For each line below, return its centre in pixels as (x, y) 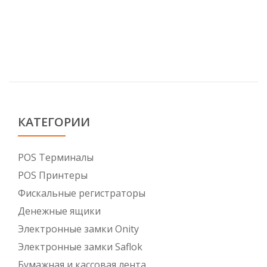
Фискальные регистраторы (82, 193)
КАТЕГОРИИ (54, 122)
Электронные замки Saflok (80, 247)
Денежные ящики (59, 211)
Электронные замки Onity (78, 229)
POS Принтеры (53, 175)
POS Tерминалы (56, 157)
